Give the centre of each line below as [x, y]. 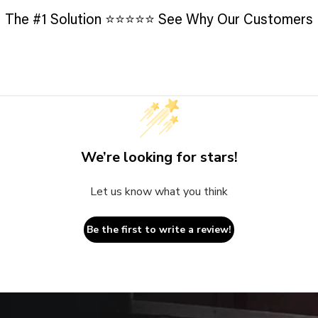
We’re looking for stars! [159, 158]
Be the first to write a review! [159, 230]
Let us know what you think [159, 192]
